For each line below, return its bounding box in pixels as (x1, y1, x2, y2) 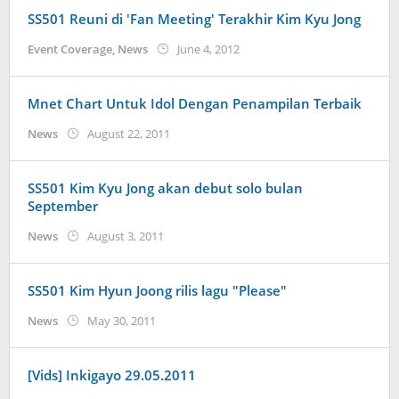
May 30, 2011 (87, 313, 156, 329)
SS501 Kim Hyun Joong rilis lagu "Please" (28, 281, 287, 299)
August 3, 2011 (87, 228, 164, 244)
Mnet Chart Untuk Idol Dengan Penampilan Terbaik (28, 94, 362, 112)
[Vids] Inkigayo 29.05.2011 (28, 366, 196, 384)
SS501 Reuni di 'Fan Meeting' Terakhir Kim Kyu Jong (28, 10, 361, 28)
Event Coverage (28, 41, 112, 57)
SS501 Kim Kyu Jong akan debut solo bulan (28, 179, 303, 197)
